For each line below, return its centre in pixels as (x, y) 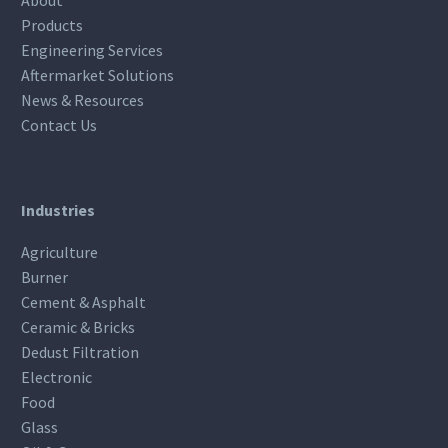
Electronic (56, 377)
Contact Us (59, 124)
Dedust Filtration (80, 352)
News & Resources (82, 99)
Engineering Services (92, 49)
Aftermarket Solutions (97, 74)
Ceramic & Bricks (78, 327)
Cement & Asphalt (83, 302)
